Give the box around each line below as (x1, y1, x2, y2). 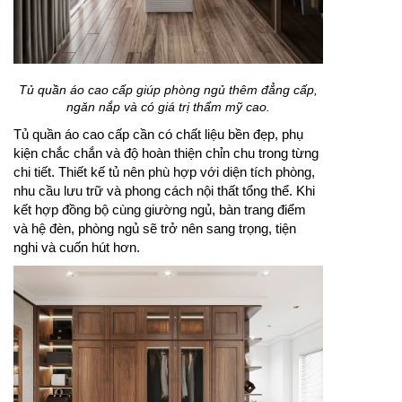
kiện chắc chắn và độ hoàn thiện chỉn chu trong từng (13, 144, 319, 161)
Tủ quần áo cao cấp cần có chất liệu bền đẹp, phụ (13, 126, 303, 142)
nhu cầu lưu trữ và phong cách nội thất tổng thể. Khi (13, 182, 315, 198)
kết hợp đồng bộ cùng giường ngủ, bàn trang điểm (13, 201, 306, 217)
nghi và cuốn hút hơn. (13, 239, 140, 255)
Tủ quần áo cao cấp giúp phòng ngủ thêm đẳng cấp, (19, 82, 318, 97)
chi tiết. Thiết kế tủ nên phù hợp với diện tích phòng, (13, 163, 315, 179)
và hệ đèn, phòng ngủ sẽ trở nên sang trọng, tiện (13, 220, 296, 236)
